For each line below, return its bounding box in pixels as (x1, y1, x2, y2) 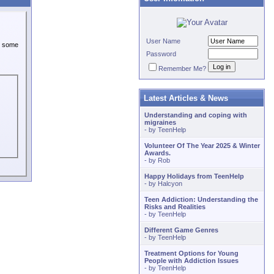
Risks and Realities (144, 203, 206, 210)
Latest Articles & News (144, 94, 228, 103)
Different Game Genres (144, 226, 218, 234)
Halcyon (158, 180, 182, 187)
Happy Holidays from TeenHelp (144, 172, 244, 180)
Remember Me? (158, 65, 206, 72)
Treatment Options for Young (144, 250, 239, 257)
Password (146, 50, 176, 57)
